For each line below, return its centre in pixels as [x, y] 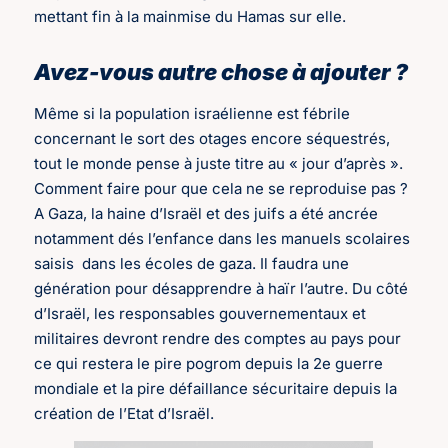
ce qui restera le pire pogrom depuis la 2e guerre [209, 363]
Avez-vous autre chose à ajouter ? [221, 71]
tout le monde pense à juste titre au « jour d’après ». [219, 163]
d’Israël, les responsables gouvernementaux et [200, 313]
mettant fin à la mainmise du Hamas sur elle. [190, 16]
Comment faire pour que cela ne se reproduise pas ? [221, 188]
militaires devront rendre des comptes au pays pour [218, 338]
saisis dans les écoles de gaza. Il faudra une [192, 263]
